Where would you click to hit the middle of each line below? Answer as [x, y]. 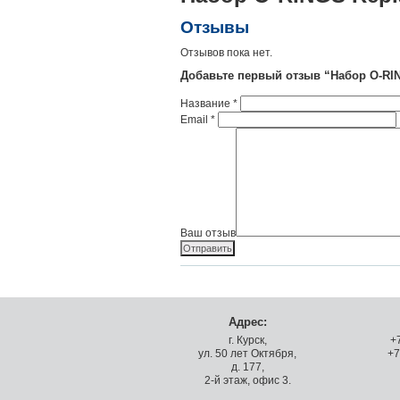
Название [207, 104]
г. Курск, [247, 340]
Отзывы [215, 27]
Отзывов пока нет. [226, 53]
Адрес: [247, 322]
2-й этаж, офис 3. [247, 380]
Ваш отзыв [208, 233]
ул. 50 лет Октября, [247, 354]
